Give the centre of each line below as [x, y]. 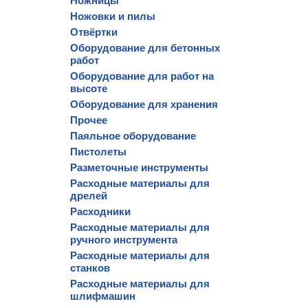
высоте [89, 88]
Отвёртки [94, 32]
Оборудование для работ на [142, 76]
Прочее [89, 120]
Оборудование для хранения [144, 104]
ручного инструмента [124, 240]
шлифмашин [103, 296]
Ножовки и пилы [113, 16]
